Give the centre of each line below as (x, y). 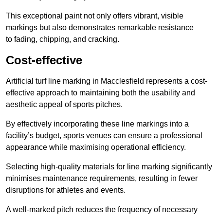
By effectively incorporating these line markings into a (97, 124)
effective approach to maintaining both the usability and (100, 93)
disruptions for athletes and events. (66, 190)
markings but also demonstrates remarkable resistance (100, 28)
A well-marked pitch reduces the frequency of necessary (102, 210)
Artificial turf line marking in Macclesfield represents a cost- (107, 81)
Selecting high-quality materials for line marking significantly (109, 167)
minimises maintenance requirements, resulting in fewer (102, 179)
